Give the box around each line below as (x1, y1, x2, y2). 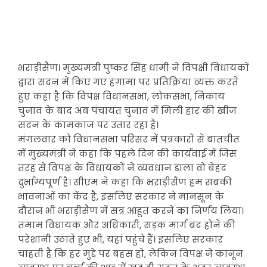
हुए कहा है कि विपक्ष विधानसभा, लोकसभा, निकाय (18, 90, 225, 103)
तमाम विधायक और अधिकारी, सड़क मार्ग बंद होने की (18, 219, 235, 231)
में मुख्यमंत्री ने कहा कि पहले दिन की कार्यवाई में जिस (18, 147, 237, 160)
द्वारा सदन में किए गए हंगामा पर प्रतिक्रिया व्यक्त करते (18, 76, 238, 88)
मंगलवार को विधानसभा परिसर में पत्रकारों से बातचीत (18, 133, 240, 145)
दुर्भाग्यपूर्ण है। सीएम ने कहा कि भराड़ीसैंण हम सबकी (18, 176, 232, 188)
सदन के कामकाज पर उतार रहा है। (18, 119, 159, 131)
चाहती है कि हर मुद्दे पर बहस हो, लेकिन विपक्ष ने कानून (18, 247, 243, 260)
